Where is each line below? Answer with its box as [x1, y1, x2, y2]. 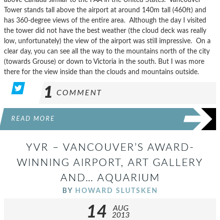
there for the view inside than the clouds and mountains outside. [4, 68, 199, 76]
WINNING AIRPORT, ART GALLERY [17, 157, 203, 168]
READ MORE [11, 115, 55, 122]
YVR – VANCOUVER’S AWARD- [26, 142, 194, 153]
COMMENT [56, 88, 102, 97]
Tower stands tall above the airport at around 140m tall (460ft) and [4, 6, 206, 14]
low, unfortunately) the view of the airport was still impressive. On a [4, 37, 211, 45]
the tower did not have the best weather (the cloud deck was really [4, 27, 206, 34]
